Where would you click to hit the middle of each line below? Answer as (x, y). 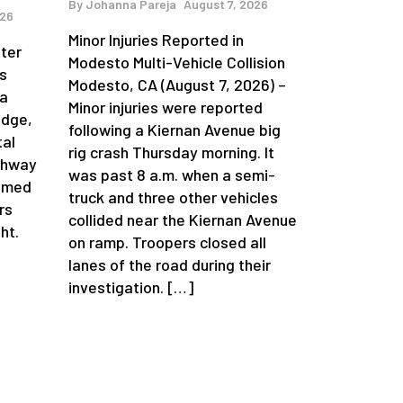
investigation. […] (131, 287)
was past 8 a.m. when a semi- (172, 175)
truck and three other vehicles (173, 197)
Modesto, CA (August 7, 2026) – (177, 85)
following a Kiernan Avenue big (175, 130)
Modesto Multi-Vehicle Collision (177, 63)
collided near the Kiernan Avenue (183, 220)
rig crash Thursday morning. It (171, 152)
